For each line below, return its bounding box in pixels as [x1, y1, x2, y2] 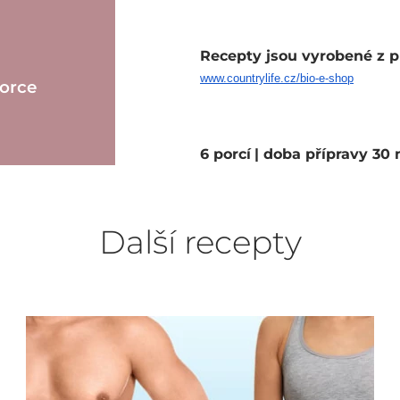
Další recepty [98, 222, 302, 262]
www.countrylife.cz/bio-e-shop [200, 71, 354, 85]
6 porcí [200, 146, 251, 162]
